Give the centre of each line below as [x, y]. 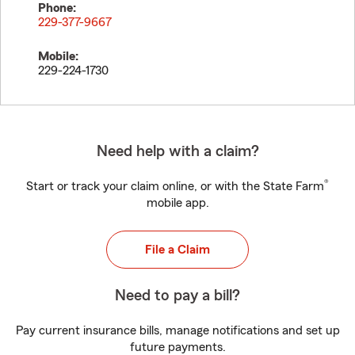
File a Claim [177, 250]
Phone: [57, 8]
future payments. [177, 347]
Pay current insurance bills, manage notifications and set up [177, 330]
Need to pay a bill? [177, 296]
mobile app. [177, 203]
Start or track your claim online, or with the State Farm [175, 186]
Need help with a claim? [177, 151]
